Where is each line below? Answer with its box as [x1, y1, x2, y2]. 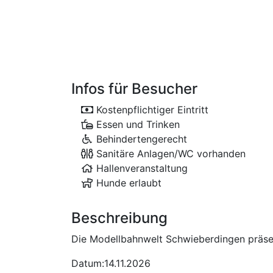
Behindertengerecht [93, 133, 187, 146]
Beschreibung [71, 209, 168, 227]
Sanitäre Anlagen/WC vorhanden [93, 147, 246, 160]
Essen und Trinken [93, 118, 180, 131]
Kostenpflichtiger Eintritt [93, 104, 208, 116]
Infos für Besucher [71, 80, 197, 98]
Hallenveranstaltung [93, 162, 188, 175]
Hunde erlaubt [93, 177, 161, 190]
